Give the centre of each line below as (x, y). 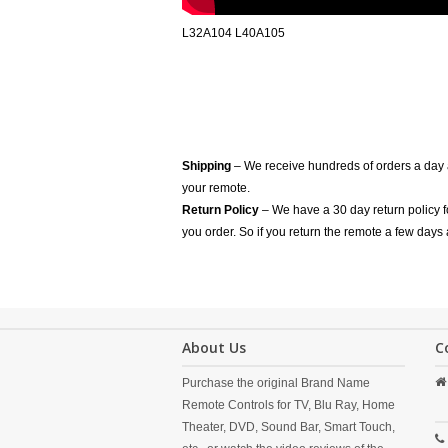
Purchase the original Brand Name (276, 383)
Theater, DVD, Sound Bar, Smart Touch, (288, 427)
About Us (214, 347)
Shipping (206, 166)
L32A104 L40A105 (233, 33)
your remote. (216, 188)
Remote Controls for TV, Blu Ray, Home (288, 405)
